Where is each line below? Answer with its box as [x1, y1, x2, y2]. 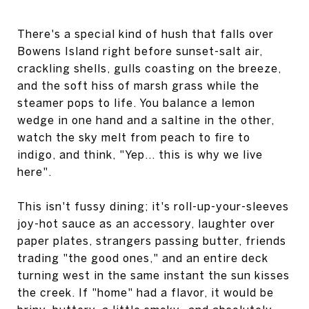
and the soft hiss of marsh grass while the [17, 79, 259, 92]
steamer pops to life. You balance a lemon [17, 96, 255, 109]
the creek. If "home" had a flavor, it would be [17, 286, 274, 299]
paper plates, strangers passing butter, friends [17, 234, 286, 247]
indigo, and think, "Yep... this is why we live [17, 148, 263, 161]
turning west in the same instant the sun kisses [17, 268, 290, 281]
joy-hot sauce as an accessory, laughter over [17, 217, 275, 230]
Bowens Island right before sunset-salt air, [17, 44, 263, 57]
